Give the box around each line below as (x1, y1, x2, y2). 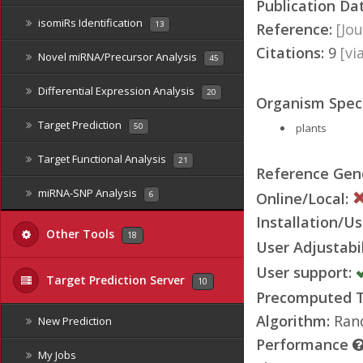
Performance (256, 334, 352, 354)
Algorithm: (256, 310, 330, 331)
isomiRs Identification (36, 15, 145, 30)
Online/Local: (256, 188, 348, 208)
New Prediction (36, 314, 112, 328)
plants (296, 120, 327, 135)
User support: (256, 262, 352, 282)
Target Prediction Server (43, 272, 188, 288)
